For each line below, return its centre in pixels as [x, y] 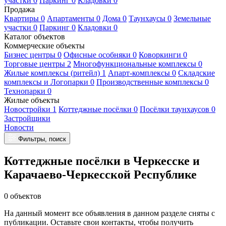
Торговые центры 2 [38, 64]
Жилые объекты [32, 100]
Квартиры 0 [24, 18]
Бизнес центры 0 [33, 55]
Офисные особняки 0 [100, 55]
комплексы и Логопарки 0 [49, 82]
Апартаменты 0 [74, 18]
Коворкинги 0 [163, 55]
